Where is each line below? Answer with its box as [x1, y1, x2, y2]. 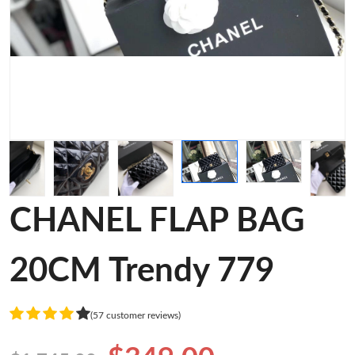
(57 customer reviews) [90, 310, 181, 320]
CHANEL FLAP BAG [10, 204, 304, 238]
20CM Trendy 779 [10, 254, 274, 288]
